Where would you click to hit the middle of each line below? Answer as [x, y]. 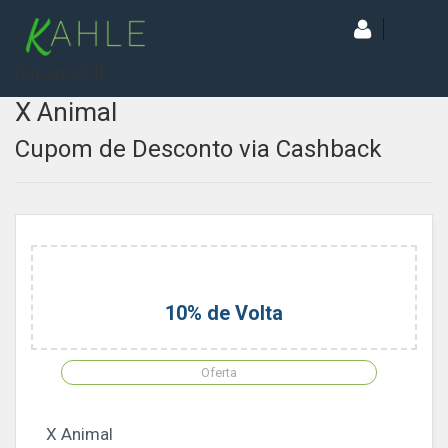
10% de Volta [224, 313]
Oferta [219, 372]
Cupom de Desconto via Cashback [198, 149]
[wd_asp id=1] [60, 73]
